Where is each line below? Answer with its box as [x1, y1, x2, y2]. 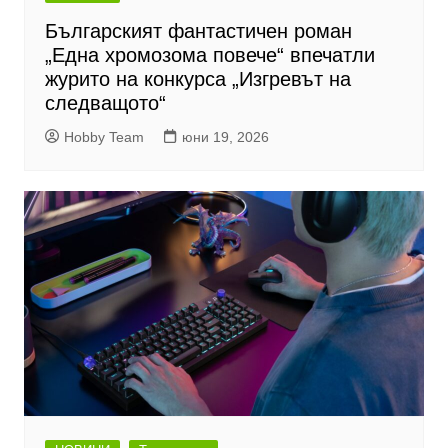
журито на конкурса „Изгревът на [44, 68, 351, 91]
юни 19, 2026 [181, 129, 269, 146]
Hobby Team [63, 129, 144, 146]
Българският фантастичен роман [44, 20, 352, 43]
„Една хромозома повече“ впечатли [44, 44, 375, 67]
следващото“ [44, 92, 166, 115]
